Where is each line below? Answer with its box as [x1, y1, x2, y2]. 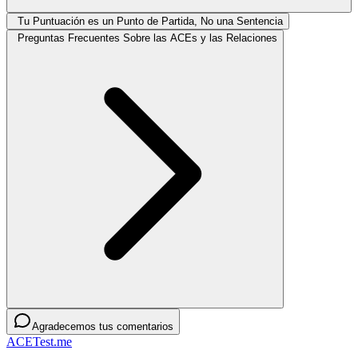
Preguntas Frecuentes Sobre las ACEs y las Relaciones [18, 31, 277, 44]
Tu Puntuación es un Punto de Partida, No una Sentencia [18, 14, 283, 27]
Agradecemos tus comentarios [32, 320, 173, 332]
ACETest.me [6, 334, 72, 348]
